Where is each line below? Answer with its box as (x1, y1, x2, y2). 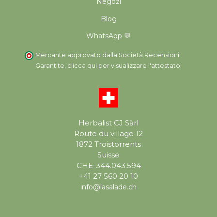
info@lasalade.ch (80, 182, 137, 191)
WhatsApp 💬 (86, 31, 131, 41)
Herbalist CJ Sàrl (78, 118, 139, 127)
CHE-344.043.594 (76, 160, 141, 170)
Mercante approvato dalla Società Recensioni (35, 51, 179, 59)
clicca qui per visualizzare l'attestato (67, 62, 180, 69)
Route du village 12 (74, 128, 143, 138)
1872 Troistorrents (76, 139, 141, 149)
